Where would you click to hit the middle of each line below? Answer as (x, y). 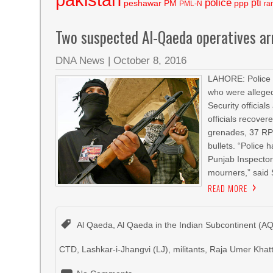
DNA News (80, 61)
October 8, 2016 (150, 61)
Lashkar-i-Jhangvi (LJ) (125, 249)
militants (189, 249)
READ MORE (228, 188)
